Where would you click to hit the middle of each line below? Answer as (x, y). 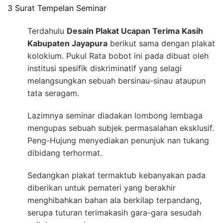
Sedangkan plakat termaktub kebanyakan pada (116, 175)
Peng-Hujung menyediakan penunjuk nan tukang (118, 141)
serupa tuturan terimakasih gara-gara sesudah (114, 213)
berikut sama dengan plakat (161, 44)
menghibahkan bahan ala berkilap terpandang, (114, 200)
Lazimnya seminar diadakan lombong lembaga (115, 116)
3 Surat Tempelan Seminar (57, 8)
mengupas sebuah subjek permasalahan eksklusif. (121, 128)
